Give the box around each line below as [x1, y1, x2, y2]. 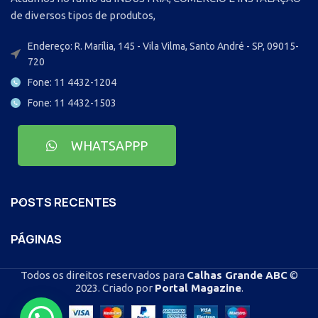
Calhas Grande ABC [186, 268, 287, 281]
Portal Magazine [154, 281, 241, 294]
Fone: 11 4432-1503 [28, 97, 116, 109]
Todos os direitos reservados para [20, 268, 187, 281]
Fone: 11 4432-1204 [28, 76, 116, 88]
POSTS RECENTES [11, 194, 116, 210]
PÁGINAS [11, 231, 62, 247]
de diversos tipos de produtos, [11, 9, 155, 21]
